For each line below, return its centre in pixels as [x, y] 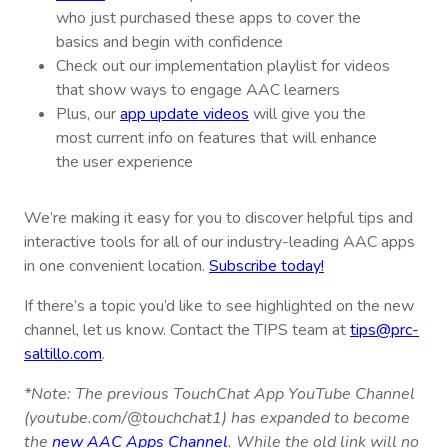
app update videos [184, 114]
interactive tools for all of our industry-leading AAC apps [219, 242]
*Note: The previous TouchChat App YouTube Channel [219, 394]
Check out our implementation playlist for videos [223, 66]
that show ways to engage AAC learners [198, 90]
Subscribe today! [266, 266]
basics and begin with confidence [169, 42]
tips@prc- [384, 330]
